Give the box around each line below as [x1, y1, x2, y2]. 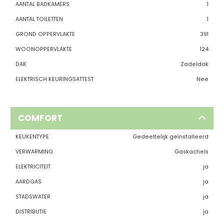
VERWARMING [15, 147, 53, 155]
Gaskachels [174, 147, 208, 155]
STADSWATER [15, 192, 50, 200]
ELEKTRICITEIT [15, 162, 50, 170]
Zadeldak [180, 60, 208, 68]
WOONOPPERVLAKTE [15, 45, 72, 53]
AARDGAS [15, 177, 41, 185]
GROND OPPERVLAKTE [15, 30, 75, 38]
